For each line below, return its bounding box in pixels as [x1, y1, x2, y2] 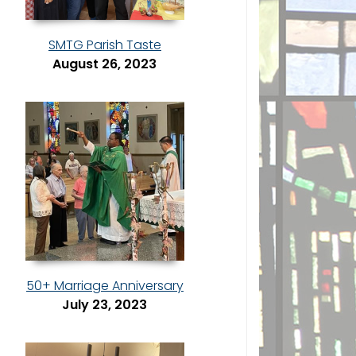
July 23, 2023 [62, 296, 148, 315]
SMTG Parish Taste [48, 36, 161, 55]
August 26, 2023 [52, 55, 157, 74]
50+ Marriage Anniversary [25, 277, 184, 296]
